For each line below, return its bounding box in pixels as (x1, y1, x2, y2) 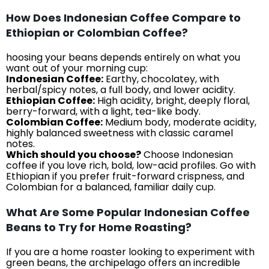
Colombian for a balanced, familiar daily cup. (6, 180, 216, 194)
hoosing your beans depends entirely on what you (6, 50, 240, 64)
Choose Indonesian (141, 147, 233, 162)
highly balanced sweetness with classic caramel (6, 125, 233, 140)
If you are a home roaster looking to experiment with (6, 244, 255, 259)
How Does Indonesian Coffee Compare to (6, 10, 241, 25)
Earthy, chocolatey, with (103, 71, 219, 86)
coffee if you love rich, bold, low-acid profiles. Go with (6, 158, 256, 172)
